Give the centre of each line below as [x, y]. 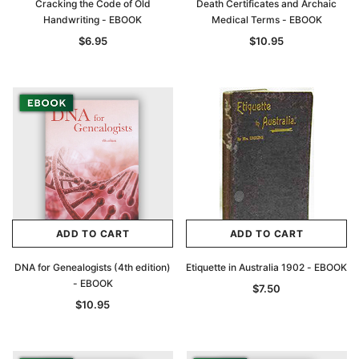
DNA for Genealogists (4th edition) [93, 267]
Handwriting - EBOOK [93, 20]
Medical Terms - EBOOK [266, 20]
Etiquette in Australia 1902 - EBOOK [266, 267]
